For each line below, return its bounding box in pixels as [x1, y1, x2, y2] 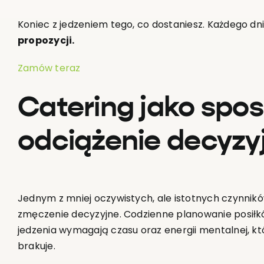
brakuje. [17, 239, 55, 253]
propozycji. [17, 34, 75, 48]
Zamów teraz [17, 61, 81, 75]
